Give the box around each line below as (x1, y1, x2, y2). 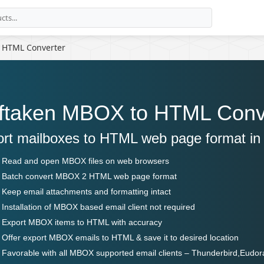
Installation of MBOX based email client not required (2, 202, 196, 212)
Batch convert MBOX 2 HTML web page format (2, 171, 177, 181)
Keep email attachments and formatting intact (2, 187, 171, 196)
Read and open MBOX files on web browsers (2, 156, 170, 166)
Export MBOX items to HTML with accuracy (2, 217, 163, 227)
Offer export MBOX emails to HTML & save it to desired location (2, 233, 239, 242)
